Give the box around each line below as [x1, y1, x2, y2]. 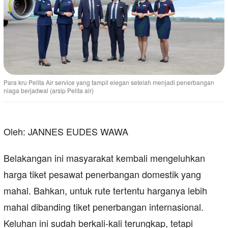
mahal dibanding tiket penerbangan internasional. [4, 200, 204, 214]
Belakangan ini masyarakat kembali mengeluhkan [4, 151, 205, 165]
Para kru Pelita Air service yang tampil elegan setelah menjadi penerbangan [4, 78, 214, 87]
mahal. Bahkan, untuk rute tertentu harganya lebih [4, 184, 207, 197]
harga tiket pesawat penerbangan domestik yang [4, 167, 201, 181]
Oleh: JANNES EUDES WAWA [4, 125, 128, 138]
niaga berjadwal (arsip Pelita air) [4, 86, 94, 95]
